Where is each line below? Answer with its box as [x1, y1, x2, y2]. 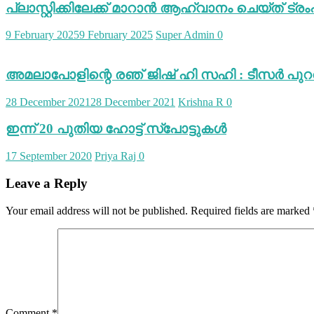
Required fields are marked [191, 204, 313, 217]
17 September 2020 [6, 150, 92, 163]
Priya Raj [95, 150, 139, 163]
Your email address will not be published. [6, 204, 188, 217]
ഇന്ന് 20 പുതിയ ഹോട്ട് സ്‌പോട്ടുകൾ [6, 121, 226, 137]
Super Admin [156, 29, 217, 41]
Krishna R [178, 95, 226, 108]
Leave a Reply [6, 175, 88, 191]
